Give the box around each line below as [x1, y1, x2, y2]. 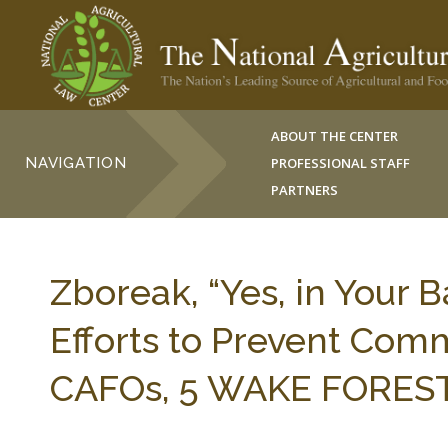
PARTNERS [271, 181, 339, 199]
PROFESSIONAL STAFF [271, 154, 411, 172]
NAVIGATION [25, 154, 127, 172]
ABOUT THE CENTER [271, 127, 399, 145]
